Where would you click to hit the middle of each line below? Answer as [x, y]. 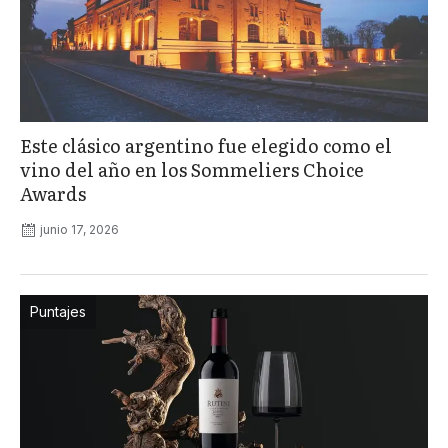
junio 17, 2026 [79, 229]
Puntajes [58, 311]
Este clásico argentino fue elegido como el [206, 145]
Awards [53, 193]
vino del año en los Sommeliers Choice [192, 169]
